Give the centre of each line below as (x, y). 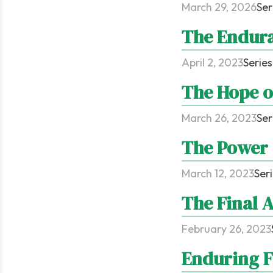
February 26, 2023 (226, 229)
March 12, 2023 (218, 174)
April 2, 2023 (212, 63)
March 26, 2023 (219, 118)
